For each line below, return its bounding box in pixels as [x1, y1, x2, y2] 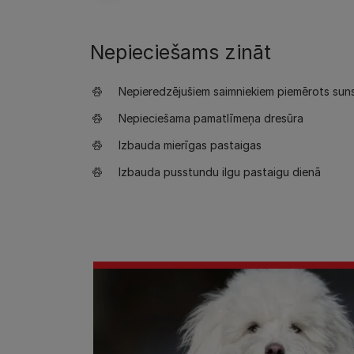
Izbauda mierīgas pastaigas [119, 138, 262, 152]
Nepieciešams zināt [90, 40, 271, 64]
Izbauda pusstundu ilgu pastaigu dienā [119, 165, 321, 179]
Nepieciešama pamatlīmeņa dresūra [119, 111, 303, 125]
